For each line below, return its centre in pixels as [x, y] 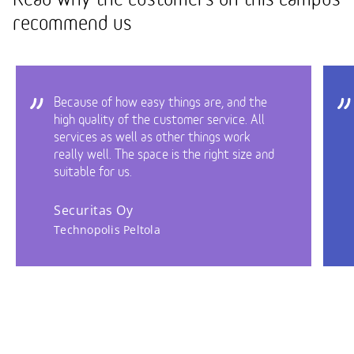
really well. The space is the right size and [164, 154]
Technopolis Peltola [107, 229]
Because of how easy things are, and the [160, 102]
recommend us [72, 24]
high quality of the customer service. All [159, 120]
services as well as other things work [152, 137]
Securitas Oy [93, 210]
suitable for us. [93, 172]
